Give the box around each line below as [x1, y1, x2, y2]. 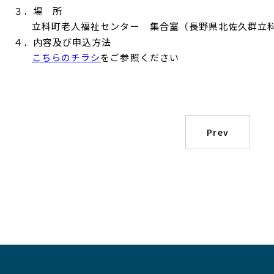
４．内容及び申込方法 [13, 35, 112, 48]
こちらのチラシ [32, 51, 101, 64]
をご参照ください [100, 51, 179, 64]
